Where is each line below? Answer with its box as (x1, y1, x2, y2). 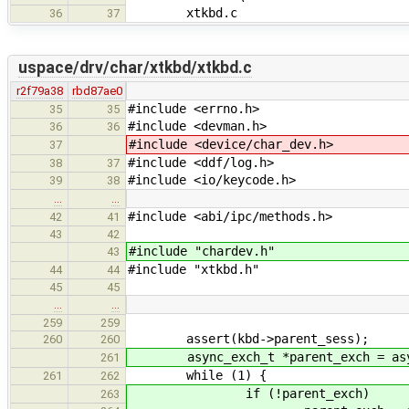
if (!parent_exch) (129, 385, 370, 401)
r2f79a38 (16, 83, 63, 98)
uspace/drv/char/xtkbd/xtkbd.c (17, 58, 252, 78)
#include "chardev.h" (129, 243, 275, 258)
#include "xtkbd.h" (128, 261, 259, 277)
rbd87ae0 (71, 83, 122, 98)
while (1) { (128, 367, 267, 383)
